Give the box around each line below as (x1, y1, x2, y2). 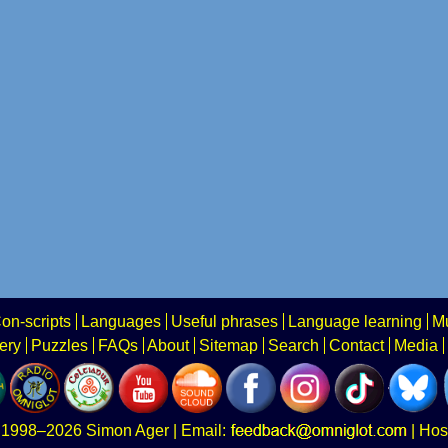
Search (268, 336, 319, 354)
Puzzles (31, 336, 88, 354)
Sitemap (199, 336, 258, 354)
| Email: (168, 421, 230, 439)
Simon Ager (85, 421, 169, 439)
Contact (329, 336, 384, 354)
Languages (81, 312, 161, 330)
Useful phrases (171, 312, 278, 330)
